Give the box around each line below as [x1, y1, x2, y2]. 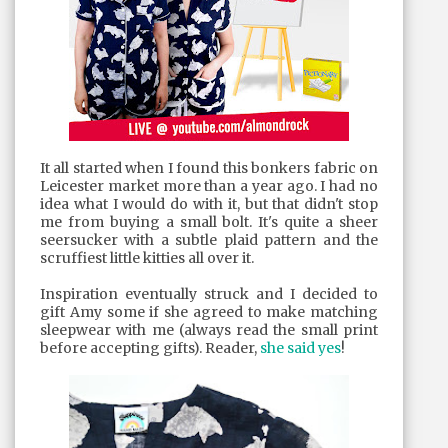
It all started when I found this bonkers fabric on [40, 159, 378, 177]
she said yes [260, 339, 341, 357]
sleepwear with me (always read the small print [40, 321, 378, 339]
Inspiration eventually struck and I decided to [40, 285, 378, 303]
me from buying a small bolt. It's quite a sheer [40, 213, 378, 231]
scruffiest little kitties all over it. [40, 249, 257, 267]
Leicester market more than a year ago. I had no [40, 177, 378, 195]
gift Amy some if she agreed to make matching [40, 303, 378, 321]
